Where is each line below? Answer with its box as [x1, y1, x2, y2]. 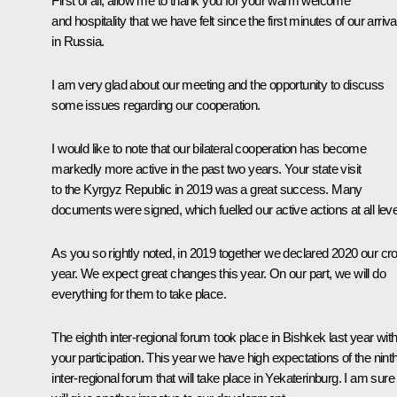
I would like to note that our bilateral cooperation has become [51, 140, 367, 156]
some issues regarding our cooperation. [51, 97, 261, 113]
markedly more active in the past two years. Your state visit [51, 160, 362, 176]
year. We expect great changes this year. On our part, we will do [51, 265, 385, 281]
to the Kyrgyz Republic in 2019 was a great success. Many [51, 181, 362, 197]
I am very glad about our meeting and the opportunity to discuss [51, 76, 385, 92]
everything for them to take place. [51, 285, 226, 301]
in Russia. [51, 33, 105, 49]
